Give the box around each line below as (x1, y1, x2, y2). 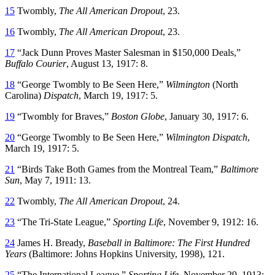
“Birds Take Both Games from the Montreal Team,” (15, 163, 220, 174)
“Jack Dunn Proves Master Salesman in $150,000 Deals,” (15, 47, 241, 58)
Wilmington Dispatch (163, 131, 247, 142)
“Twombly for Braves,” (15, 110, 111, 122)
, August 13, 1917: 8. (66, 58, 148, 69)
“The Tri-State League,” (15, 216, 113, 227)
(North (212, 79, 238, 90)
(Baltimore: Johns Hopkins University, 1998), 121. (26, 248, 225, 259)
